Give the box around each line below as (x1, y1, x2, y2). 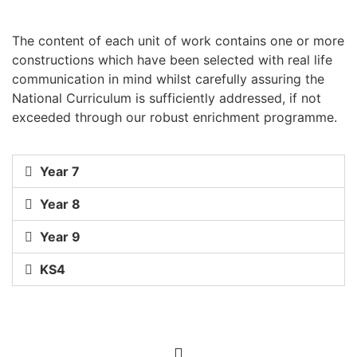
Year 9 (40, 228, 81, 245)
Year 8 (40, 195, 81, 212)
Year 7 (40, 163, 80, 179)
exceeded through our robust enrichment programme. (12, 109, 337, 126)
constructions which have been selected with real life (12, 52, 332, 69)
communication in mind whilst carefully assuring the (12, 71, 324, 88)
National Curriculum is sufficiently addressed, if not (12, 90, 321, 107)
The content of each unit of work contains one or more (12, 33, 344, 49)
